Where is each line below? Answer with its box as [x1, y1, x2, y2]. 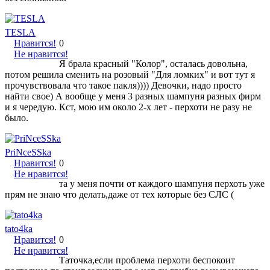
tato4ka [5, 223, 33, 234]
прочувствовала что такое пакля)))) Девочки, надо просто [5, 80, 242, 90]
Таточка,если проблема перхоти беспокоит [59, 254, 235, 265]
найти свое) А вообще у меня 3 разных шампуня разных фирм [5, 90, 261, 101]
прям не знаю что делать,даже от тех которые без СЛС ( [5, 189, 234, 199]
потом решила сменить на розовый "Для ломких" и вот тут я [5, 69, 255, 80]
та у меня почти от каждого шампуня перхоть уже [59, 178, 265, 189]
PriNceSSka [5, 146, 51, 157]
